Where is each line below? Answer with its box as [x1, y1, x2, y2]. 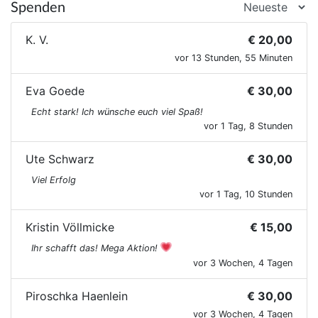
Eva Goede [26, 83, 84, 98]
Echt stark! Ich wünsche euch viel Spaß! [31, 106, 203, 117]
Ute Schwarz [26, 151, 94, 166]
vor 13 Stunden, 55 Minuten [175, 52, 292, 63]
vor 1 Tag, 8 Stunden [204, 120, 292, 131]
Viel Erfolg [31, 174, 76, 185]
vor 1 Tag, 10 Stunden [199, 188, 292, 199]
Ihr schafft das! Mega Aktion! [31, 242, 160, 253]
